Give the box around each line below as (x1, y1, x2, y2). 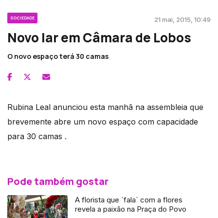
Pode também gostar (7, 175, 109, 188)
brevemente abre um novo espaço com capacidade (7, 117, 198, 127)
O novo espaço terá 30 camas (7, 52, 109, 61)
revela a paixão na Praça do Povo (75, 204, 187, 214)
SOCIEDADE (10, 15, 35, 21)
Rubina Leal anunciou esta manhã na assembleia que (7, 102, 203, 112)
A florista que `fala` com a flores (75, 195, 183, 205)
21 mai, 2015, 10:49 (154, 16, 211, 24)
